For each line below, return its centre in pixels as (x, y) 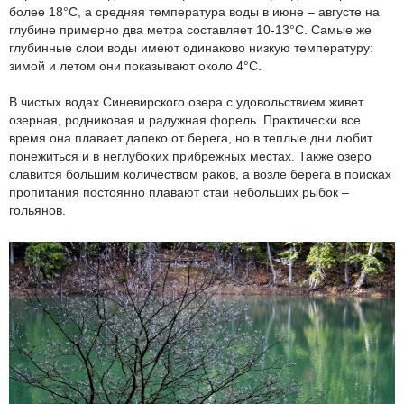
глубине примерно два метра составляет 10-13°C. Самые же (190, 30)
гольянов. (37, 211)
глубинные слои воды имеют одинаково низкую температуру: (191, 48)
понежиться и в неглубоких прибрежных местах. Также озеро (190, 156)
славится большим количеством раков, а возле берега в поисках (200, 174)
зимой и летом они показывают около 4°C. (135, 66)
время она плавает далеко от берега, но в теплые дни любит (191, 138)
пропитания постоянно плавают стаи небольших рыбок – (179, 193)
